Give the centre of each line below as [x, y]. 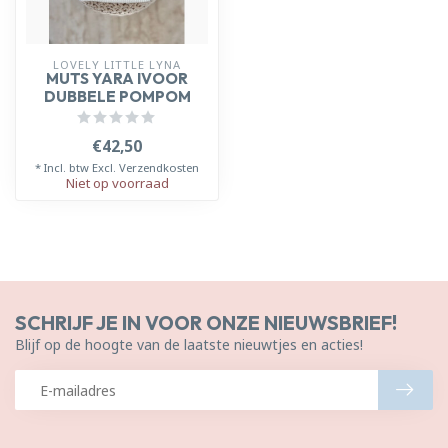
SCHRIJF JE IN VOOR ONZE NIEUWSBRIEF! [206, 322]
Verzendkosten [159, 167]
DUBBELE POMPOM [117, 96]
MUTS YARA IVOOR [117, 78]
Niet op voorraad [117, 183]
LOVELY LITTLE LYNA [117, 64]
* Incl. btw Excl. [77, 167]
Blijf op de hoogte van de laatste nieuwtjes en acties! [189, 344]
